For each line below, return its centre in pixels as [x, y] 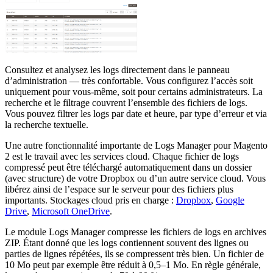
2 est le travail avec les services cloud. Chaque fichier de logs [122, 156]
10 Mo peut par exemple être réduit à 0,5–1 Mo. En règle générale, [133, 264]
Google [230, 200]
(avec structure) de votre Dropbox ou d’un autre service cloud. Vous [135, 178]
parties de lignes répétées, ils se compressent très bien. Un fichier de [134, 253]
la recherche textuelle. [47, 124]
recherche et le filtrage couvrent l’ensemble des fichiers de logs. [126, 102]
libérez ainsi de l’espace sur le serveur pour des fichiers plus [119, 189]
